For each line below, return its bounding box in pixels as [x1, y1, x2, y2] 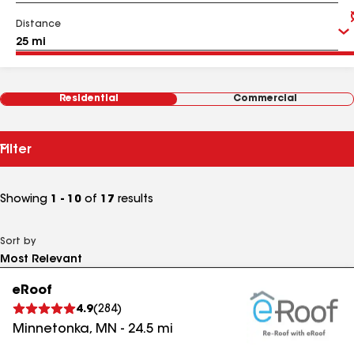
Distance [16, 20, 61, 29]
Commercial [233, 94, 297, 104]
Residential [59, 94, 119, 104]
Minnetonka [13, 323, 89, 336]
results [115, 194, 153, 205]
